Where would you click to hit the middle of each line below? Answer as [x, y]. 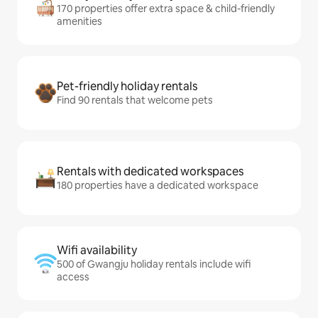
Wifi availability [97, 251]
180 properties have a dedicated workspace [158, 186]
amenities [79, 22]
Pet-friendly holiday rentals [127, 87]
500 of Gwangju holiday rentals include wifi [154, 264]
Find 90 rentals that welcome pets [135, 100]
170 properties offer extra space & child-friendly [166, 9]
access [73, 277]
